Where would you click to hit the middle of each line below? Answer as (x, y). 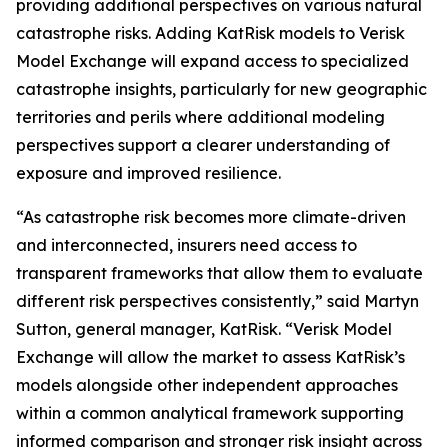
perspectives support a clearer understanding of (203, 145)
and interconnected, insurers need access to (186, 245)
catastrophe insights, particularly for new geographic (221, 89)
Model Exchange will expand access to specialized (212, 61)
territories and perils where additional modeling (200, 117)
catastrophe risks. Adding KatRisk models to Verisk (210, 33)
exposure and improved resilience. (148, 173)
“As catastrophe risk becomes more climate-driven (211, 217)
